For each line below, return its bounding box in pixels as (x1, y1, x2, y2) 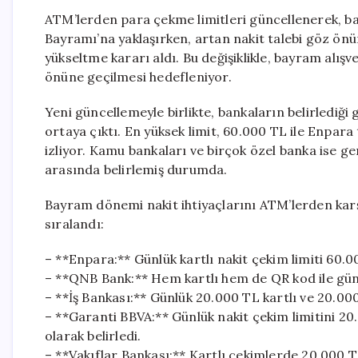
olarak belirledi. (45, 328, 141, 344)
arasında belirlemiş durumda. (45, 161, 228, 177)
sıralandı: (45, 216, 104, 232)
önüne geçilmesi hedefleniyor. (45, 69, 232, 85)
